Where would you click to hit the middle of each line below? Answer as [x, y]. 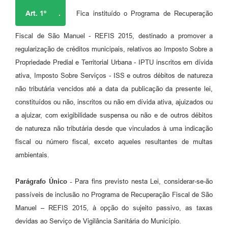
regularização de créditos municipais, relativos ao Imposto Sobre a [114, 49]
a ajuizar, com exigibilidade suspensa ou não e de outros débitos [114, 115]
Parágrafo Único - [44, 181]
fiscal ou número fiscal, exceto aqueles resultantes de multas [114, 141]
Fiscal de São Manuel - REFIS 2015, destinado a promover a [114, 36]
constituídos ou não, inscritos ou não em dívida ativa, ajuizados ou [114, 102]
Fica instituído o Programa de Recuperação [143, 13]
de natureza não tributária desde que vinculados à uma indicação [114, 128]
